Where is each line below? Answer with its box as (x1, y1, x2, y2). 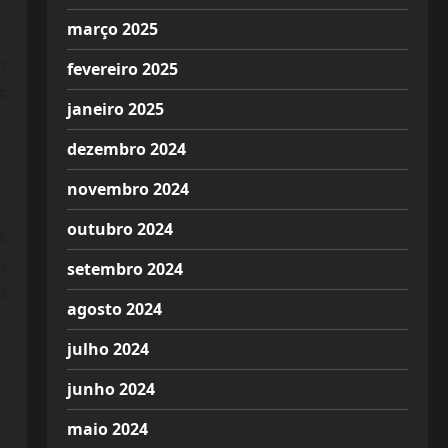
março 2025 (66, 18, 158, 40)
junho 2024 (66, 378, 155, 400)
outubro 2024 (66, 218, 173, 240)
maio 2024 (66, 418, 148, 440)
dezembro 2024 (66, 138, 186, 160)
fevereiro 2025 (66, 58, 178, 80)
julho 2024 (66, 338, 149, 360)
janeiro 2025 (66, 98, 164, 120)
